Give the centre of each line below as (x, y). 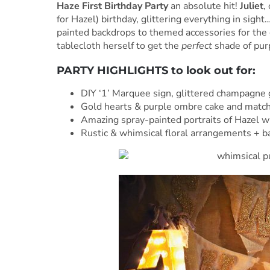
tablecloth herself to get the (119, 46)
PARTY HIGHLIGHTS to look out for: (156, 70)
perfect (196, 46)
